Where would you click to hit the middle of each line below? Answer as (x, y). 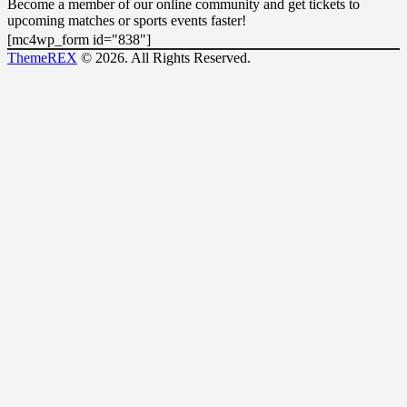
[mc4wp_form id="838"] (79, 39)
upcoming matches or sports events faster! (127, 20)
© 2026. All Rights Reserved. (164, 57)
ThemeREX (42, 57)
